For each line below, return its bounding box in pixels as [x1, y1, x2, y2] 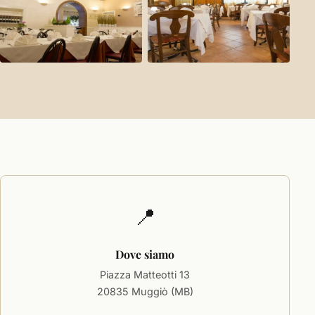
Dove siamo [115, 247, 175, 262]
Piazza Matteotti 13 [100, 269, 191, 281]
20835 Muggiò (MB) [96, 285, 193, 298]
